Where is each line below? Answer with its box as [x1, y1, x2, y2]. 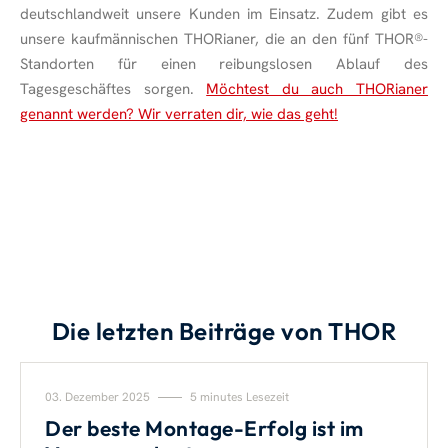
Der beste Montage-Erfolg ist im [45, 414, 364, 441]
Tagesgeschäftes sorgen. [20, 79, 207, 100]
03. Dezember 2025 [45, 388, 153, 405]
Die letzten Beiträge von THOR [51, 315, 397, 346]
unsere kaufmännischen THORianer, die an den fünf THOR [20, 29, 414, 50]
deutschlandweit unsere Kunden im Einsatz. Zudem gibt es [20, 4, 428, 25]
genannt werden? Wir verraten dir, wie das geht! [20, 104, 338, 125]
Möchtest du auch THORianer [206, 79, 429, 100]
